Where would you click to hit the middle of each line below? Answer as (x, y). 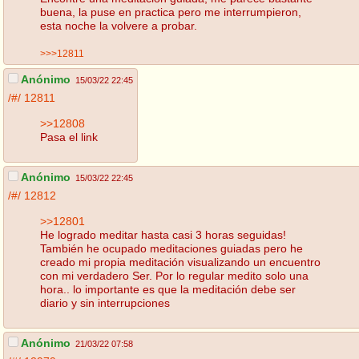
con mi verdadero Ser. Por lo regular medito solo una (174, 275)
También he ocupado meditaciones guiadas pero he (171, 248)
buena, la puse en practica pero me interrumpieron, (171, 12)
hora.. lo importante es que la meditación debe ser (168, 289)
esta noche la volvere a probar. (119, 25)
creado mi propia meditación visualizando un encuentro (180, 262)
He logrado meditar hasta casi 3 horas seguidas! (163, 234)
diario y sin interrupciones (105, 303)
